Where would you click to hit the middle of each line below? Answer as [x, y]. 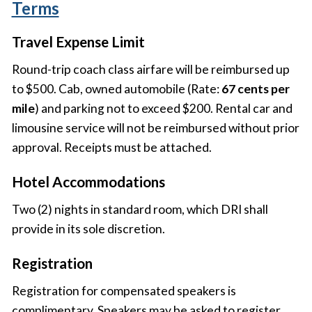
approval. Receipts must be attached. [111, 148]
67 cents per [255, 89]
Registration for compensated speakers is [124, 291]
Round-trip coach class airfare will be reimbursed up [150, 70]
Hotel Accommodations [88, 181]
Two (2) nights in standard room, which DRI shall [140, 210]
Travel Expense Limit [78, 42]
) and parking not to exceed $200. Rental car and [163, 109]
